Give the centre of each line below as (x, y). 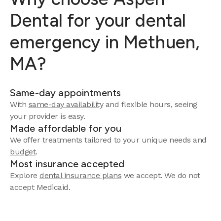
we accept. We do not (161, 175)
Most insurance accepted (67, 164)
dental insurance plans (80, 175)
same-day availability (66, 104)
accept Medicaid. (40, 187)
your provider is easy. (47, 116)
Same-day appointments (66, 93)
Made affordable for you (66, 128)
